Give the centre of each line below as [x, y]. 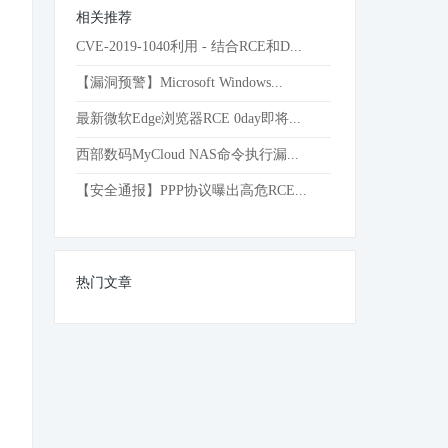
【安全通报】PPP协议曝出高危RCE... [192, 190]
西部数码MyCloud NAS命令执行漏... [188, 154]
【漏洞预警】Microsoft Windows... [180, 82]
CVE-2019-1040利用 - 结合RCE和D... [189, 46]
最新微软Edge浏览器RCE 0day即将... [189, 118]
